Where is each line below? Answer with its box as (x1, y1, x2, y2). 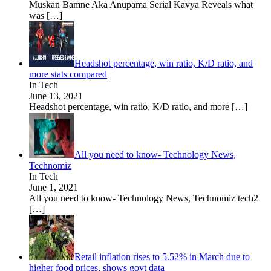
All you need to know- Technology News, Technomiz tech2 (29, 192, 258, 203)
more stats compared (29, 68, 107, 79)
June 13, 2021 (29, 90, 83, 101)
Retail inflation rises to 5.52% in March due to (74, 251, 250, 262)
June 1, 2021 (29, 181, 78, 192)
